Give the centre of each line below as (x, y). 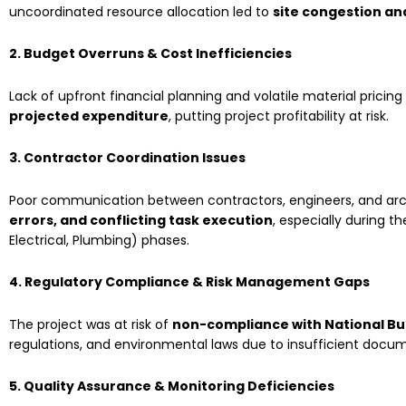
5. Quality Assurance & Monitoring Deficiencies (172, 387)
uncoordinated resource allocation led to (141, 11)
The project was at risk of (91, 324)
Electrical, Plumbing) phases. (99, 240)
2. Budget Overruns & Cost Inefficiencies (150, 54)
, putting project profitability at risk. (279, 116)
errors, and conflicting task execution (141, 220)
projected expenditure (89, 116)
